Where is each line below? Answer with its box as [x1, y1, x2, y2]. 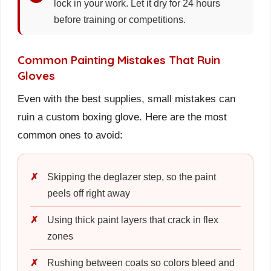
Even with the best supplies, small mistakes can [18, 93, 235, 104]
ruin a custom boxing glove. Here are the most [18, 111, 227, 122]
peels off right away [47, 188, 130, 198]
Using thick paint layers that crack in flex [47, 214, 218, 225]
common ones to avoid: [18, 129, 123, 140]
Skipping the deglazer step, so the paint [47, 171, 216, 182]
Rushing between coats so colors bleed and [47, 257, 235, 268]
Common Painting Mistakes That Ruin [18, 52, 220, 67]
